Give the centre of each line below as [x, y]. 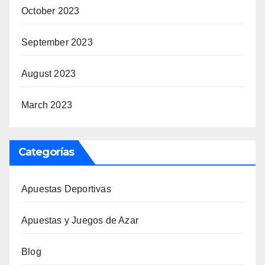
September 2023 [57, 42]
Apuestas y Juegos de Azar [80, 220]
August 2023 [49, 73]
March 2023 [47, 105]
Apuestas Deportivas [66, 189]
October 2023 [51, 11]
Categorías [46, 152]
